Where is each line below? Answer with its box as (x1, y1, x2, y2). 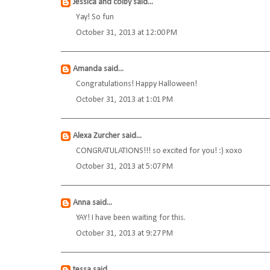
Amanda (73, 64, 102, 74)
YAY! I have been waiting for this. (76, 213, 186, 223)
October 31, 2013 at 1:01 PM (76, 95, 173, 105)
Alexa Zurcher (73, 131, 120, 141)
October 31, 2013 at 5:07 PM (76, 162, 173, 172)
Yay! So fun (76, 13, 114, 22)
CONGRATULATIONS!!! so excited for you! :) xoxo (76, 146, 242, 156)
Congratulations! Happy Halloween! (76, 80, 197, 89)
